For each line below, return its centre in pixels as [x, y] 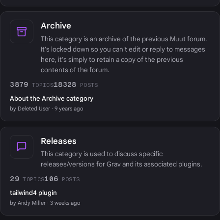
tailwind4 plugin [34, 192]
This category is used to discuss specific [101, 154]
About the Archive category [52, 98]
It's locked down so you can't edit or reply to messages [123, 49]
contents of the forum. [75, 70]
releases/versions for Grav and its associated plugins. [121, 164]
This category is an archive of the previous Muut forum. [124, 39]
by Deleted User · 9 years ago [47, 109]
